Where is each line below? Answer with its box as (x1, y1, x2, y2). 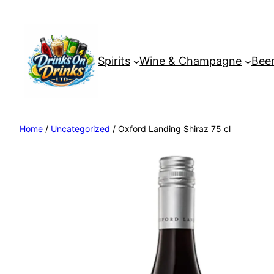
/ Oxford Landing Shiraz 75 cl (110, 124, 231, 134)
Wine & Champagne (139, 54, 242, 67)
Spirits (98, 54, 130, 67)
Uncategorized (51, 124, 110, 134)
